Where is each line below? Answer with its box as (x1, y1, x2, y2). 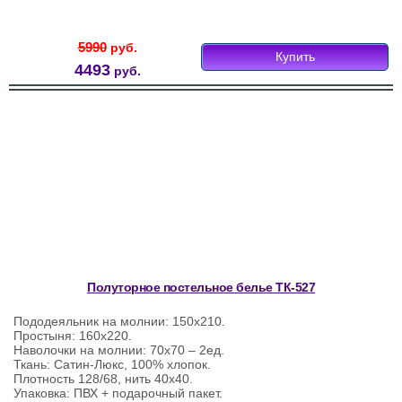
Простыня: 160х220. (13, 328, 132, 344)
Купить (275, 49, 315, 65)
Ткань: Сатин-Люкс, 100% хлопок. (13, 357, 211, 372)
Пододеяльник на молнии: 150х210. (13, 314, 225, 329)
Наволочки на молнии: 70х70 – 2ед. (13, 343, 224, 358)
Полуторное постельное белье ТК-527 (87, 280, 315, 295)
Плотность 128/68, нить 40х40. (13, 371, 193, 387)
